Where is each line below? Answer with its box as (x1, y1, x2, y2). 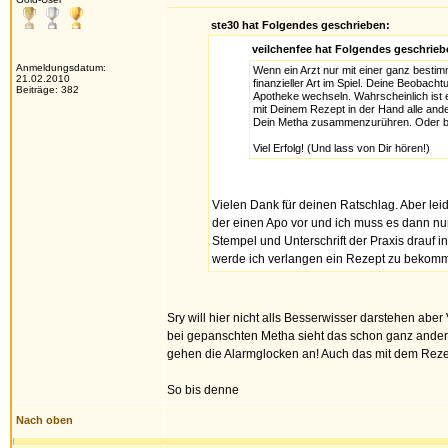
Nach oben (16, 414, 73, 426)
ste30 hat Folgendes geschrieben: (211, 19, 390, 31)
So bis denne (167, 383, 239, 397)
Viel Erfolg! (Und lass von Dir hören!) (252, 142, 430, 154)
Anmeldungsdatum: (16, 62, 106, 73)
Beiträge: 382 (16, 84, 79, 95)
